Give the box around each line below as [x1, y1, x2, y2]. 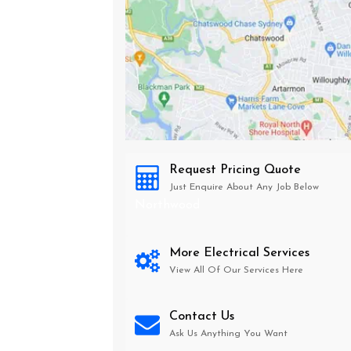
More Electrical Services [169, 247, 309, 259]
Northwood [135, 199, 200, 212]
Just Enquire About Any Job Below [169, 183, 319, 192]
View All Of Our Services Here [169, 266, 303, 275]
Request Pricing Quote [169, 164, 301, 176]
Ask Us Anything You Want [169, 329, 288, 338]
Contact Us [169, 310, 234, 323]
